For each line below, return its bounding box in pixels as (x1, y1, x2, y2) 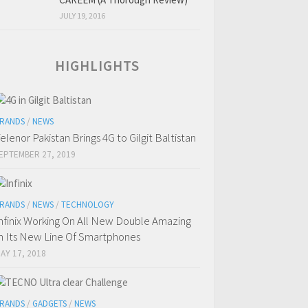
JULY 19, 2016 (59, 10, 105, 21)
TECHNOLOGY (61, 199, 114, 211)
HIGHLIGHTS (55, 56, 140, 76)
